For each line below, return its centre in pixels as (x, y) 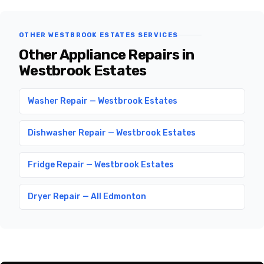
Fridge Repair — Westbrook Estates (101, 165)
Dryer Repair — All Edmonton (87, 197)
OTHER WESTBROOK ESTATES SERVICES (99, 35)
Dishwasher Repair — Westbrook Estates (112, 133)
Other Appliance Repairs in (107, 55)
